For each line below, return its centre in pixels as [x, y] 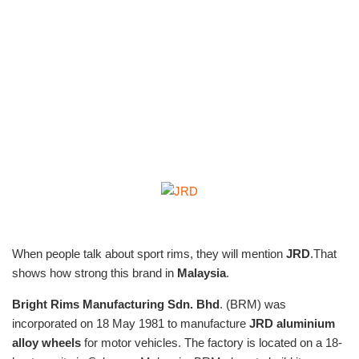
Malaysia [202, 273]
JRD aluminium [292, 324]
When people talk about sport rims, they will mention [149, 254]
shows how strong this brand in [95, 273]
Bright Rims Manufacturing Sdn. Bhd [116, 305]
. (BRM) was [253, 305]
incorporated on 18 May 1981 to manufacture [131, 324]
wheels [61, 343]
